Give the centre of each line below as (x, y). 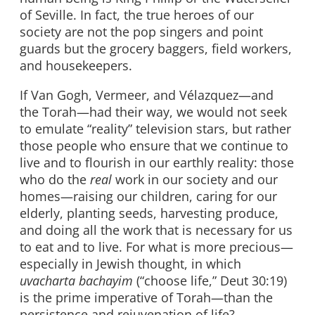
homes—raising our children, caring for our (148, 196)
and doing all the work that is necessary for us (156, 230)
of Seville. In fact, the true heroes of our (137, 15)
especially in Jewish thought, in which (130, 263)
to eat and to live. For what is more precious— (156, 246)
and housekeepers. (76, 66)
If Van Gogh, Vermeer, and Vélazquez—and (147, 95)
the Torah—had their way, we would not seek (153, 111)
